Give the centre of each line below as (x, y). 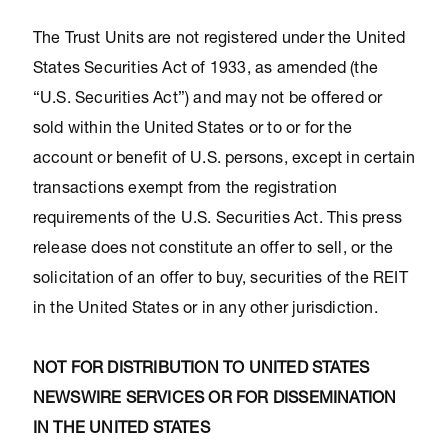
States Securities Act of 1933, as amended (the (205, 70)
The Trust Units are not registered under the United (218, 40)
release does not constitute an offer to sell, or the (213, 250)
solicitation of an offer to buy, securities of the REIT (220, 280)
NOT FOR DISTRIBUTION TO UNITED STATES (201, 370)
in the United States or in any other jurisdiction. (205, 310)
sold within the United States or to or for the (192, 130)
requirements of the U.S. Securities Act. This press (217, 220)
